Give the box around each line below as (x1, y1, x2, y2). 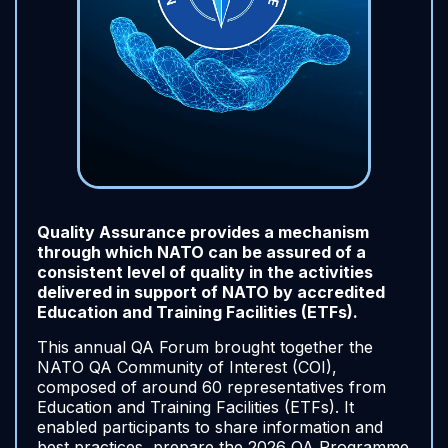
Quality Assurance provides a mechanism (37, 222, 369, 242)
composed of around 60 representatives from (37, 377, 386, 397)
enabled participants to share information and (37, 417, 383, 437)
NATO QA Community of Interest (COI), (37, 357, 337, 377)
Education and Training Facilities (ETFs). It (37, 397, 354, 417)
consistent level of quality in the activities (37, 262, 373, 282)
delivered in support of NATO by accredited (37, 282, 385, 302)
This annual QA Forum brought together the (37, 337, 373, 357)
